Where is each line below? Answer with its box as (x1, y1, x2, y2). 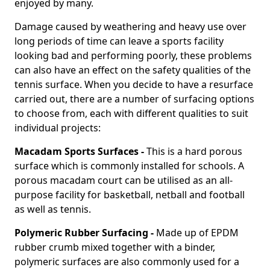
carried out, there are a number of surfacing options (14, 92, 254, 105)
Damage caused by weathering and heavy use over (14, 20, 246, 33)
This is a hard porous (146, 145, 242, 158)
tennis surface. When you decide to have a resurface (14, 78, 253, 91)
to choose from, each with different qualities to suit (14, 107, 248, 120)
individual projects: (14, 121, 101, 134)
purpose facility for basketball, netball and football (14, 188, 245, 201)
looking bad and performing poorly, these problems (14, 49, 252, 62)
